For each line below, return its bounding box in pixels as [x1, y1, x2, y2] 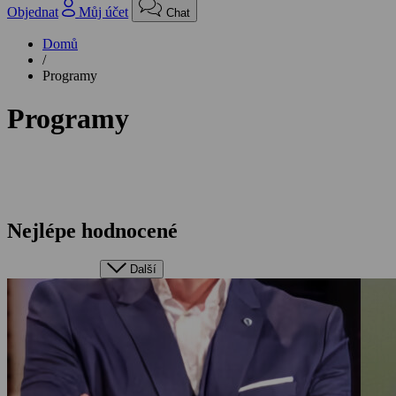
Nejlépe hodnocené [7, 218, 178, 242]
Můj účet [79, 4, 129, 19]
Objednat [7, 4, 58, 19]
